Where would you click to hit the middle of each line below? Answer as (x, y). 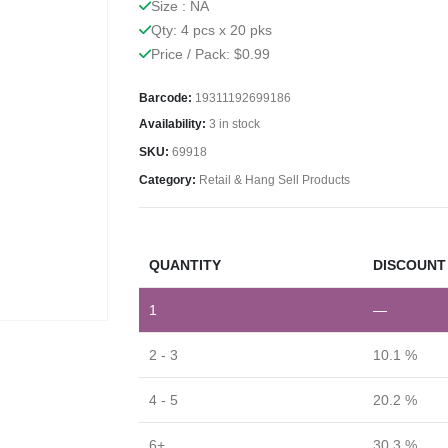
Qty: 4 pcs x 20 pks (211, 29)
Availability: (174, 124)
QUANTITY (185, 264)
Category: (169, 180)
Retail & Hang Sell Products (274, 180)
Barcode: (165, 97)
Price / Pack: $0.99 (210, 53)
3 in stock (234, 124)
